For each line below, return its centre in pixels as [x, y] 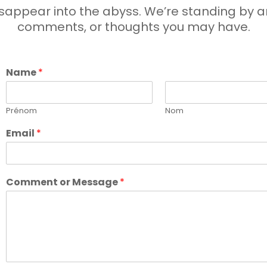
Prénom [21, 111]
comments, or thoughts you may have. [133, 27]
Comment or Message [63, 182]
